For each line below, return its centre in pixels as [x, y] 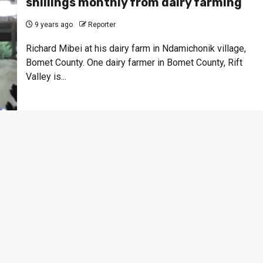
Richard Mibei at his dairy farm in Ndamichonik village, [136, 48]
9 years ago [53, 24]
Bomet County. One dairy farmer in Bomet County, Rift [134, 62]
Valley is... [46, 76]
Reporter [102, 24]
